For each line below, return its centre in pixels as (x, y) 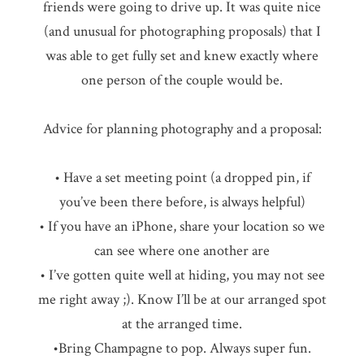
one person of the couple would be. (182, 80)
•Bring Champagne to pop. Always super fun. (182, 349)
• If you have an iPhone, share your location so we (182, 227)
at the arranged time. (182, 324)
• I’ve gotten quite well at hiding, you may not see (182, 275)
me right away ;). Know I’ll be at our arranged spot (182, 300)
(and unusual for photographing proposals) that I (182, 32)
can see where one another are (182, 251)
